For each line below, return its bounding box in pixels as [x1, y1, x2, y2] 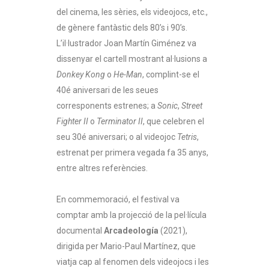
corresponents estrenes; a [56, 100, 157, 110]
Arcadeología [104, 225, 159, 235]
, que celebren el [143, 116, 204, 126]
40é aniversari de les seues [56, 85, 159, 95]
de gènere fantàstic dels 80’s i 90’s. [56, 22, 187, 32]
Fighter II [56, 116, 88, 126]
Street [181, 100, 202, 110]
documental [56, 225, 104, 235]
